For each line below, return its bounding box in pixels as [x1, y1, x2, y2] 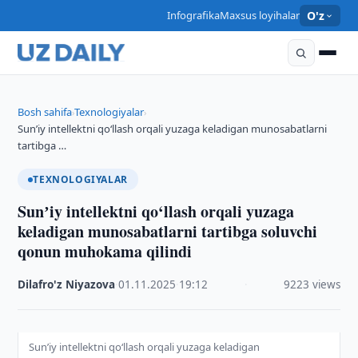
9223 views [283, 277, 340, 292]
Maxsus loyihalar [219, 8, 300, 22]
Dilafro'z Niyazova [18, 277, 116, 292]
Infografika [166, 8, 220, 22]
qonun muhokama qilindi [18, 240, 193, 263]
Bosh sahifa [18, 105, 73, 119]
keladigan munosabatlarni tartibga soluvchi [18, 220, 318, 243]
